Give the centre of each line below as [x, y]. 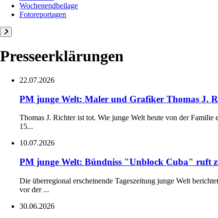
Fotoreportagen [43, 14]
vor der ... [34, 189]
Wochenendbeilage [49, 5]
